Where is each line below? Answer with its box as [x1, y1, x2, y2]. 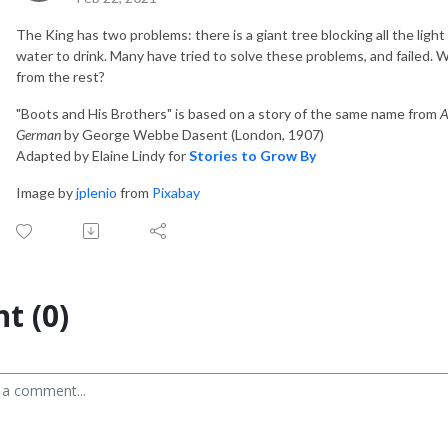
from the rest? [16, 67, 105, 85]
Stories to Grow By [189, 146, 316, 164]
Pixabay [152, 183, 200, 201]
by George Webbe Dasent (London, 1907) [61, 125, 324, 143]
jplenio [76, 183, 117, 201]
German [16, 125, 61, 143]
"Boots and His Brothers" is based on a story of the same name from [16, 104, 440, 122]
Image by [16, 183, 76, 201]
